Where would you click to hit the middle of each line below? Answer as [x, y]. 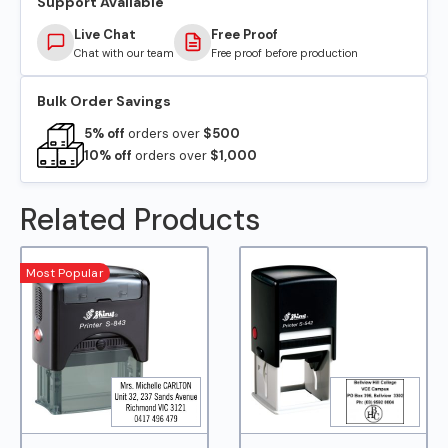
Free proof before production [284, 52]
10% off [108, 156]
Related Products [140, 219]
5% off [105, 134]
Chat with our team [124, 52]
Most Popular [65, 272]
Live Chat [105, 34]
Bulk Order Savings [104, 100]
